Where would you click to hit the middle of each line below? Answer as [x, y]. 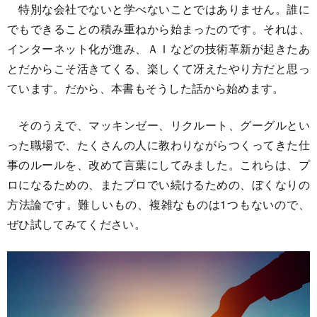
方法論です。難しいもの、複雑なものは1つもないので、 [158, 204]
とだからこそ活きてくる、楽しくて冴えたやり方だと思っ [158, 68]
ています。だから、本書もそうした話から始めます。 [146, 88]
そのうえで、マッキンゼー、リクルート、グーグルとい [158, 125]
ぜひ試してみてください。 [76, 224]
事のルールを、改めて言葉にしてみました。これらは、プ [158, 165]
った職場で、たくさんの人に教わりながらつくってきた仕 [158, 145]
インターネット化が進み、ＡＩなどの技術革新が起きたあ [158, 48]
